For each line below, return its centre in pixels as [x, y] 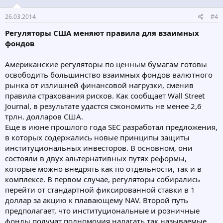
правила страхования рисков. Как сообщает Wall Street [105, 95]
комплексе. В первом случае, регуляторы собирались [103, 179]
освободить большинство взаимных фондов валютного [109, 74]
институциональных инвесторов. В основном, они [99, 148]
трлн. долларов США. [44, 116]
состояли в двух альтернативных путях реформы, [96, 158]
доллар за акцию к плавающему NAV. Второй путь [97, 200]
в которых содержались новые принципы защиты [97, 137]
